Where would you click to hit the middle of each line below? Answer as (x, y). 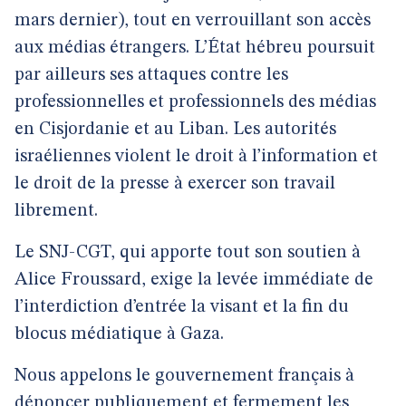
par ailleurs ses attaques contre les (151, 75)
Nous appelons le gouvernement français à (184, 376)
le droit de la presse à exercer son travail (175, 184)
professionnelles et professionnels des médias (195, 102)
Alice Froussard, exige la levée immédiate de (194, 280)
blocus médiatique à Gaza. (119, 334)
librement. (56, 211)
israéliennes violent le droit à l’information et (196, 157)
